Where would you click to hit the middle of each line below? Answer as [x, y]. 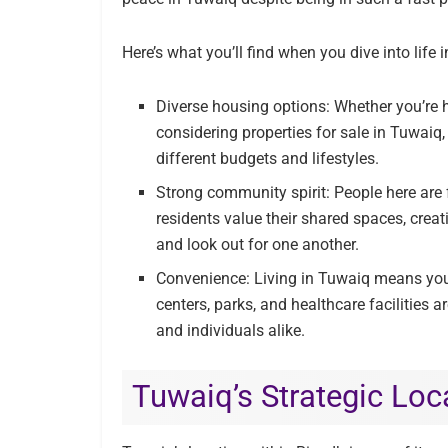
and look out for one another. [258, 244]
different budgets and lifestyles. [268, 158]
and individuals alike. [231, 330]
